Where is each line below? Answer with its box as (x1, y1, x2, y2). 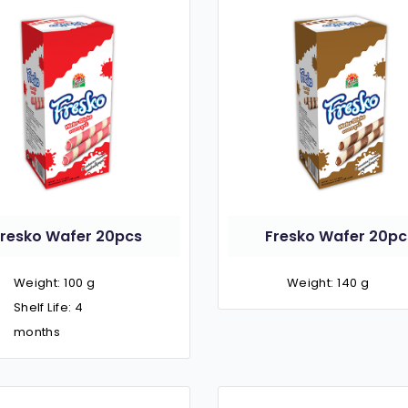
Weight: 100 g (13, 273, 96, 291)
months (13, 322, 61, 341)
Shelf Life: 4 (13, 298, 84, 316)
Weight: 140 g (286, 273, 370, 291)
